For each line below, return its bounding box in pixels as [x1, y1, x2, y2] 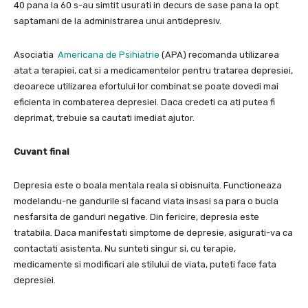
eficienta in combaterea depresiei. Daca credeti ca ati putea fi [14, 97, 275, 108]
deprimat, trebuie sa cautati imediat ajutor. [14, 113, 195, 124]
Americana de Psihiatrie [58, 49, 159, 60]
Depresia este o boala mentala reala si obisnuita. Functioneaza [14, 180, 282, 191]
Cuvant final [14, 146, 69, 157]
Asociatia [14, 49, 58, 60]
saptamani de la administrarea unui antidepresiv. [14, 16, 221, 27]
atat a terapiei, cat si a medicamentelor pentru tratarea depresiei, [14, 65, 293, 76]
